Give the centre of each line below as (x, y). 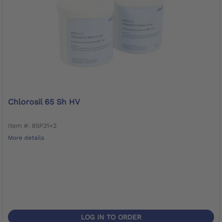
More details (26, 138)
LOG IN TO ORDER (111, 217)
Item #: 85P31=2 (32, 125)
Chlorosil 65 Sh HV (44, 102)
